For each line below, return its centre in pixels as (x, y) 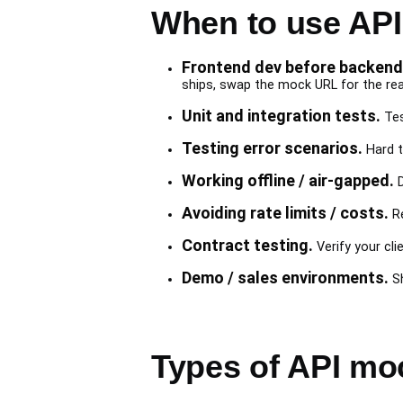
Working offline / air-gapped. (287, 180)
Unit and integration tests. (281, 116)
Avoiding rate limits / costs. (285, 213)
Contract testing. (247, 245)
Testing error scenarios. (272, 148)
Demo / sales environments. (285, 278)
